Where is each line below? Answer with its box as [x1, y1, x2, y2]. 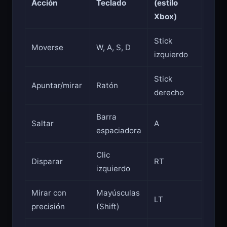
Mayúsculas [96, 188, 140, 198]
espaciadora [96, 126, 141, 136]
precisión [31, 202, 65, 212]
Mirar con [31, 188, 66, 198]
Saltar [31, 119, 54, 129]
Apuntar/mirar [31, 81, 82, 91]
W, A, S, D [96, 43, 131, 53]
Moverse [31, 43, 63, 53]
